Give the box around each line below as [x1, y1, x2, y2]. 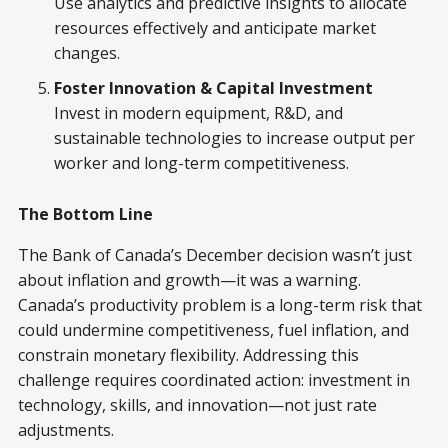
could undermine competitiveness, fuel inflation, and [18, 319, 409, 342]
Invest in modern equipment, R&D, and [54, 102, 343, 125]
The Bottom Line [18, 203, 153, 226]
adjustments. [18, 419, 114, 442]
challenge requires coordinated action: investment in [18, 369, 410, 392]
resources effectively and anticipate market [54, 17, 376, 40]
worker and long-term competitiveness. [54, 152, 349, 175]
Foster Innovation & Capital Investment [54, 77, 373, 100]
